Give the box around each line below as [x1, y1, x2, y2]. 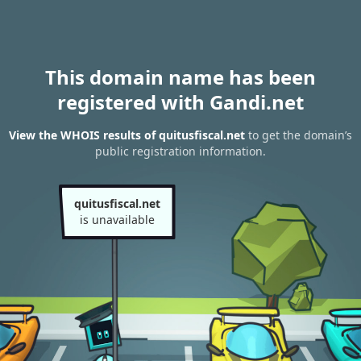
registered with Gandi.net [57, 89, 304, 115]
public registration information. [95, 143, 266, 160]
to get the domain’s [245, 127, 352, 143]
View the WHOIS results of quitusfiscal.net [9, 127, 245, 143]
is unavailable [79, 212, 155, 227]
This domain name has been [45, 64, 316, 90]
